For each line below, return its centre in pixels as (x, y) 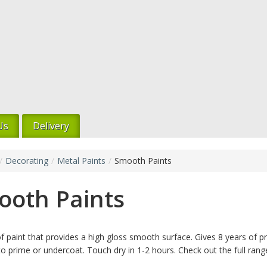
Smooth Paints (143, 160)
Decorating (27, 160)
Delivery (51, 125)
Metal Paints (81, 160)
